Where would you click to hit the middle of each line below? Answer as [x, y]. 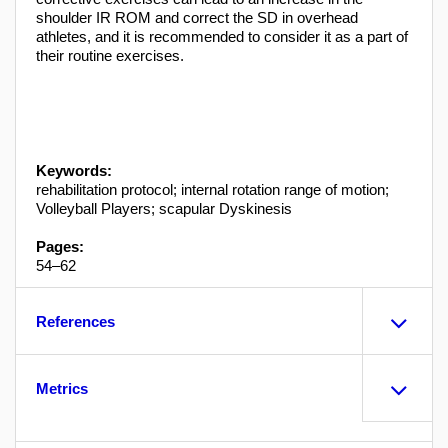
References [75, 322]
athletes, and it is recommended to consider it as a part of [222, 37]
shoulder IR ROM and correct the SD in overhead [197, 18]
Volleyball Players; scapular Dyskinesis [164, 209]
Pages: [60, 247]
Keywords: [74, 171]
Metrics [62, 389]
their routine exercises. [110, 56]
